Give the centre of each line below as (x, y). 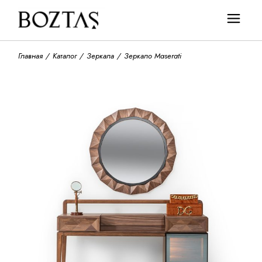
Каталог (65, 56)
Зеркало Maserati (153, 56)
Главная (31, 56)
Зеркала (101, 56)
